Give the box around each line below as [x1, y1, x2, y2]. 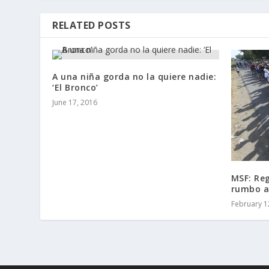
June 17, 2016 [52, 97, 98, 107]
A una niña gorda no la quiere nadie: [52, 70, 217, 82]
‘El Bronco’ [52, 81, 98, 93]
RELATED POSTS [52, 18, 131, 32]
